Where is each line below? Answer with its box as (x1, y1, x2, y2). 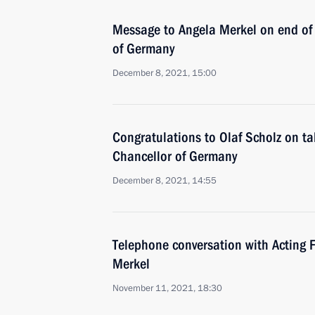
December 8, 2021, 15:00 (112, 67, 217, 79)
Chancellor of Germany (112, 148, 237, 165)
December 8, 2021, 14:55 (112, 174, 217, 187)
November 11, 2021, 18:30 (112, 282, 222, 295)
